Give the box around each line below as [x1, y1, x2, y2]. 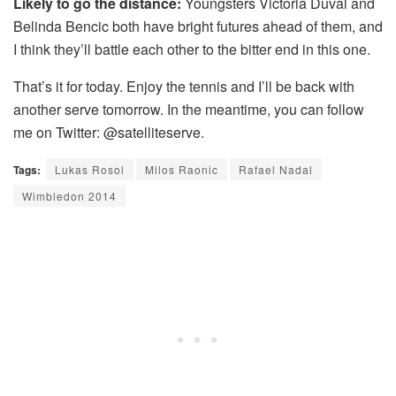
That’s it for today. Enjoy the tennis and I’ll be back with [13, 76, 354, 97]
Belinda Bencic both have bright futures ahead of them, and [13, 16, 383, 37]
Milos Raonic [145, 162, 218, 178]
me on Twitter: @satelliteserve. [13, 122, 204, 143]
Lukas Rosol [55, 162, 125, 178]
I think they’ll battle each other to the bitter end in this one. [13, 39, 370, 60]
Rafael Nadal [239, 162, 313, 178]
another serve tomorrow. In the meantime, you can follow [13, 99, 364, 120]
